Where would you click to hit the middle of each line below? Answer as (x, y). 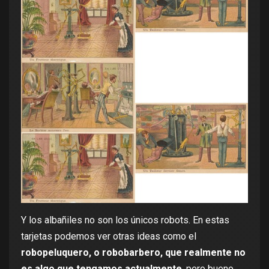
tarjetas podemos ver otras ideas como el (109, 236)
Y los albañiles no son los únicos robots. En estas (125, 220)
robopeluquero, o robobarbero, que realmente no (133, 252)
